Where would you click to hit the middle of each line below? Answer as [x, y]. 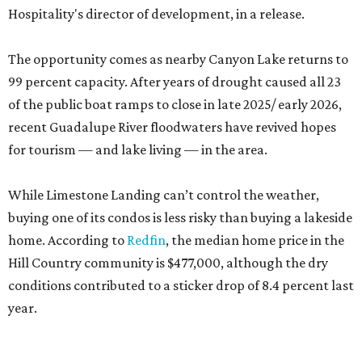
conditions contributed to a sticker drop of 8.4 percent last [181, 286]
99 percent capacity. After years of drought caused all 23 [175, 82]
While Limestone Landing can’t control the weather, [164, 195]
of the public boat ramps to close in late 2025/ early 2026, [175, 105]
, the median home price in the [255, 240]
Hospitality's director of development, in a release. [156, 14]
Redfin [146, 240]
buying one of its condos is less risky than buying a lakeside [180, 218]
